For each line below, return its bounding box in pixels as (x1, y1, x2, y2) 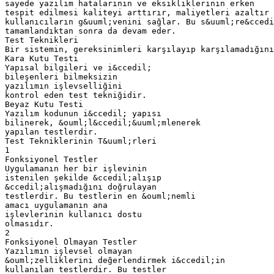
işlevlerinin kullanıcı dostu (5, 209, 142, 219)
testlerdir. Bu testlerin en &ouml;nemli (5, 191, 196, 201)
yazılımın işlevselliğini (5, 81, 122, 91)
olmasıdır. (5, 218, 54, 228)
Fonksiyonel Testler (5, 154, 98, 164)
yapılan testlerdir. (5, 127, 98, 136)
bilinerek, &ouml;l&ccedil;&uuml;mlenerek (5, 117, 201, 127)
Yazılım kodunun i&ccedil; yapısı (5, 108, 161, 118)
